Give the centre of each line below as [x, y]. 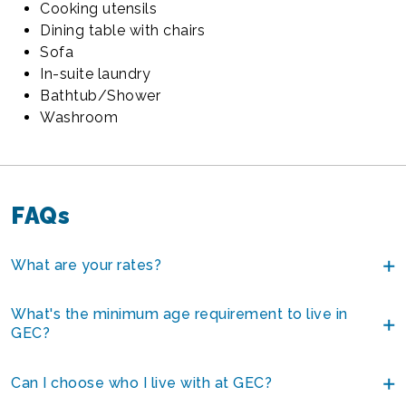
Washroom [79, 117]
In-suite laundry [95, 73]
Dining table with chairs [122, 30]
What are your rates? [86, 265]
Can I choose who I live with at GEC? [141, 382]
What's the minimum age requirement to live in [179, 314]
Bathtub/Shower [100, 95]
